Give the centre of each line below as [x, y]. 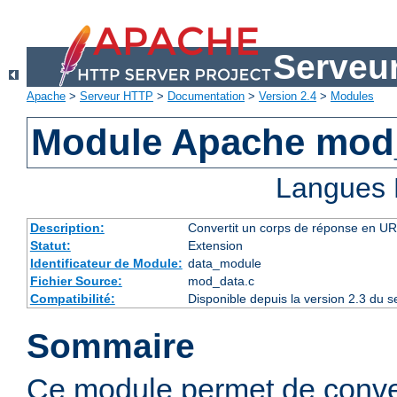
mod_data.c [221, 281]
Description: [67, 228]
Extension [215, 246]
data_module [224, 264]
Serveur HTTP [117, 97]
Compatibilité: [72, 299]
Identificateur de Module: [106, 264]
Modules [352, 97]
